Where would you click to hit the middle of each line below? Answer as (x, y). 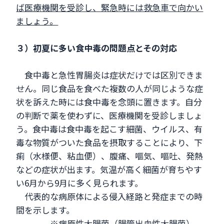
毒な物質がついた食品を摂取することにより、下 (109, 142)
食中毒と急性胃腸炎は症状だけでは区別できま (110, 75)
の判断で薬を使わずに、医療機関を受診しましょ (109, 115)
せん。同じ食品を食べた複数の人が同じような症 (110, 88)
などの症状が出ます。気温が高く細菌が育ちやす (109, 169)
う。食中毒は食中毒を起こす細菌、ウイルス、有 (109, 129)
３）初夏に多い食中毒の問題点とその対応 (97, 48)
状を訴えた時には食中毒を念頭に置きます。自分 (109, 102)
